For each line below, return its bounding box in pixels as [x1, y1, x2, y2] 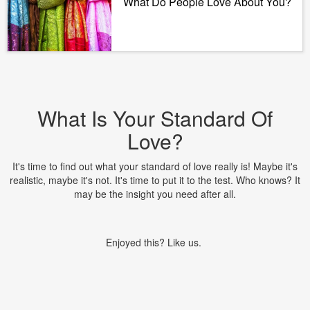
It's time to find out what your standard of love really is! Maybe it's [12, 159, 298, 173]
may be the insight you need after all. [74, 187, 236, 201]
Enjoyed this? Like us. [106, 235, 204, 249]
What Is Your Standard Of [37, 103, 273, 133]
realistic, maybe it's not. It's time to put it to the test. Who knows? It [10, 173, 300, 187]
